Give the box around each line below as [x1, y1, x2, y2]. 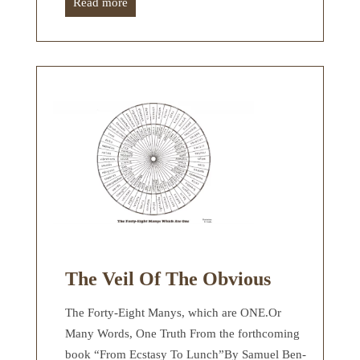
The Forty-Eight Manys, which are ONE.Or [65, 305, 281, 319]
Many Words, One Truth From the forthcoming [65, 326, 300, 340]
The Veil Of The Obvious [65, 268, 271, 289]
